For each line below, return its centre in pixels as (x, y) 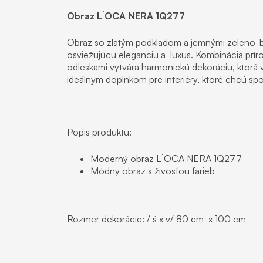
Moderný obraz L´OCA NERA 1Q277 (166, 158)
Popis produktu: (99, 132)
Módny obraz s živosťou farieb (153, 171)
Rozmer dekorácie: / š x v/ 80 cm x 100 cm (156, 219)
